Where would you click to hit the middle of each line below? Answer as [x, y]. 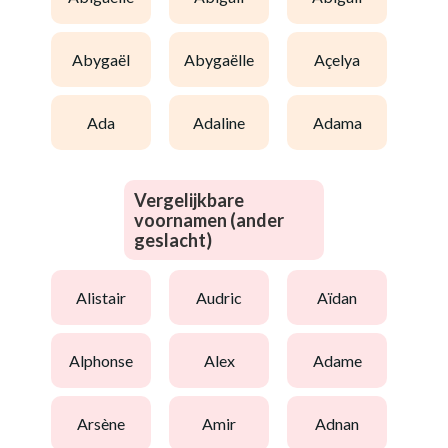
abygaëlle [224, 59]
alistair [106, 297]
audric [224, 297]
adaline [224, 122]
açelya [342, 59]
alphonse [106, 360]
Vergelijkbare [189, 200]
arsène [106, 423]
